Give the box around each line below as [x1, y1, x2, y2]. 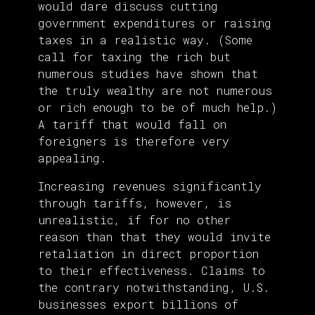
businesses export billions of [38, 297, 238, 312]
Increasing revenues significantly [38, 179, 262, 194]
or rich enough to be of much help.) [38, 100, 277, 115]
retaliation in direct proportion [38, 246, 259, 262]
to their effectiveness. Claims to [38, 263, 265, 278]
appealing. [38, 150, 107, 166]
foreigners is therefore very [38, 134, 229, 149]
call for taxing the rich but [38, 49, 231, 65]
